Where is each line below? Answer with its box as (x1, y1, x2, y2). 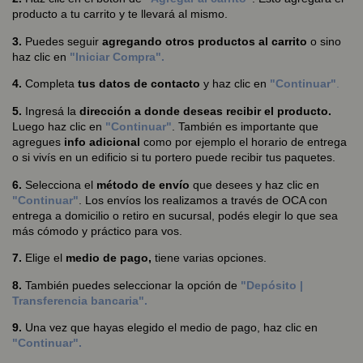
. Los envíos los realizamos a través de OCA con (79, 193, 327, 207)
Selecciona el (25, 177, 96, 191)
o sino (307, 34, 341, 48)
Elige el (25, 251, 66, 265)
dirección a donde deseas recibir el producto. (79, 104, 331, 117)
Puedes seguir (25, 34, 102, 48)
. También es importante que (172, 119, 318, 133)
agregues (12, 135, 64, 148)
